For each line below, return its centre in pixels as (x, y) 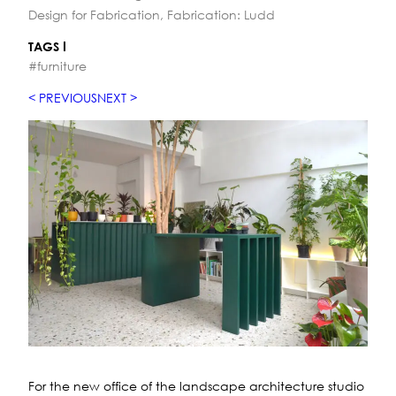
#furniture (57, 66)
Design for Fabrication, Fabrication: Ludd (152, 14)
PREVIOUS (68, 98)
